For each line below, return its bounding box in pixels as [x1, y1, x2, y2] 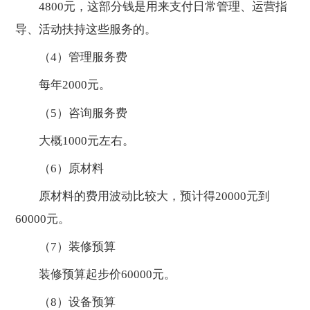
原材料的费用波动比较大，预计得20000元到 [15, 190, 271, 203]
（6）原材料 [15, 161, 104, 175]
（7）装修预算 [15, 240, 116, 254]
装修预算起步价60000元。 [15, 268, 176, 282]
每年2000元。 [15, 78, 111, 92]
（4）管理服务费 [15, 51, 128, 64]
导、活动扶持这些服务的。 [15, 23, 157, 37]
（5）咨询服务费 [15, 106, 128, 120]
